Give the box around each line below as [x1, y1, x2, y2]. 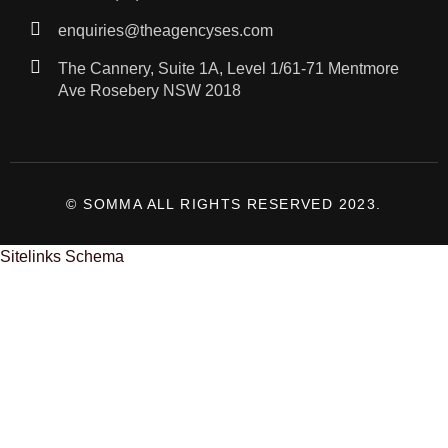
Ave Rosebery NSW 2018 [57, 81, 241, 99]
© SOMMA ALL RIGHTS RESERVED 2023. [66, 195, 382, 212]
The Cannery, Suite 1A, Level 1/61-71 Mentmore [57, 59, 399, 77]
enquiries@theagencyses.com [57, 21, 273, 39]
